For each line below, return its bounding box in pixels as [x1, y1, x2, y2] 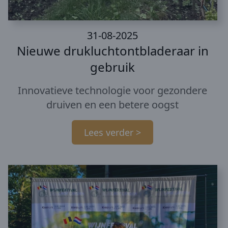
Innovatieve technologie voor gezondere [18, 83, 208, 98]
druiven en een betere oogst [46, 98, 179, 112]
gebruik [90, 59, 135, 76]
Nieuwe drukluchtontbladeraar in [16, 42, 209, 60]
